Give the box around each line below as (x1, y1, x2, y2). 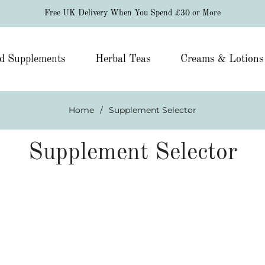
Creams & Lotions (180, 54, 264, 64)
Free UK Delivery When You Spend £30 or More (44, 9, 221, 17)
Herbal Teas (95, 54, 151, 64)
